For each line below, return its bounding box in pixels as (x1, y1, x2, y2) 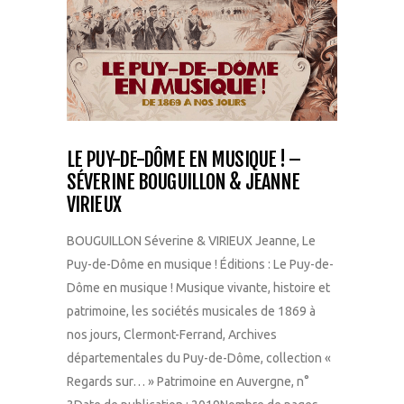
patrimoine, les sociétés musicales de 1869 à (67, 304, 316, 319)
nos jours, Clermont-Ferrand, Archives (67, 327, 277, 343)
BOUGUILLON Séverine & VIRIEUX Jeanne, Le (67, 234, 316, 249)
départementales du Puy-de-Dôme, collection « (67, 351, 331, 366)
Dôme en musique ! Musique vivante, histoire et (67, 280, 330, 296)
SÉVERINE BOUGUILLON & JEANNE (67, 170, 300, 195)
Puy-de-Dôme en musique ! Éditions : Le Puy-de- (67, 257, 334, 272)
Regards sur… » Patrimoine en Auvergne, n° (67, 374, 309, 390)
